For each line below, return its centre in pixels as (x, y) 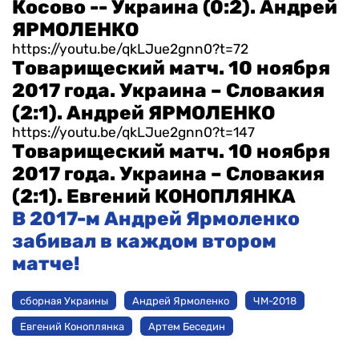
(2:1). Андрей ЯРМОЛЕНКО (143, 113)
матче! (46, 264)
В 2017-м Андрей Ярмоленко (156, 219)
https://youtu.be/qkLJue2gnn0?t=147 (133, 133)
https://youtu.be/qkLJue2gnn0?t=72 (130, 49)
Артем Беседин (187, 326)
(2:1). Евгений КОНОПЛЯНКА (154, 197)
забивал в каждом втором (144, 242)
